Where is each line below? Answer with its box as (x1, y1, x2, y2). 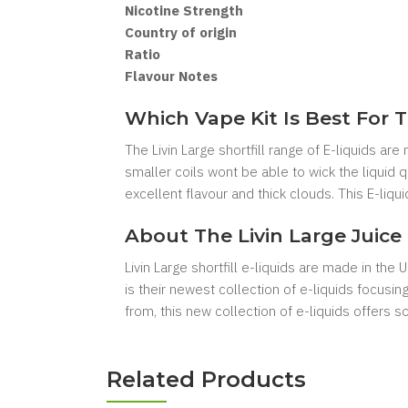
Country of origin (125, 24, 237, 41)
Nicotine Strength (125, 2, 243, 19)
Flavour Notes (125, 67, 218, 85)
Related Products (107, 366, 306, 393)
